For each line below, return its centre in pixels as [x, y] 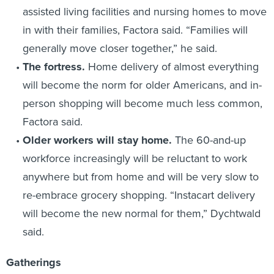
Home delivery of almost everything [172, 66]
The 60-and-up [209, 140]
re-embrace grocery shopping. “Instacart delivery [139, 195]
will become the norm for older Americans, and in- [142, 85]
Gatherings [34, 262]
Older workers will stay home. [97, 140]
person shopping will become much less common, [142, 103]
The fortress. [54, 66]
